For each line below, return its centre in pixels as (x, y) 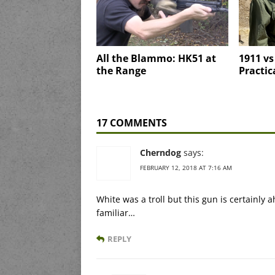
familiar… (116, 212)
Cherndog (161, 152)
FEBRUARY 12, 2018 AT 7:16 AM (186, 167)
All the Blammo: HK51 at (156, 58)
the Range (121, 70)
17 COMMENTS (132, 122)
